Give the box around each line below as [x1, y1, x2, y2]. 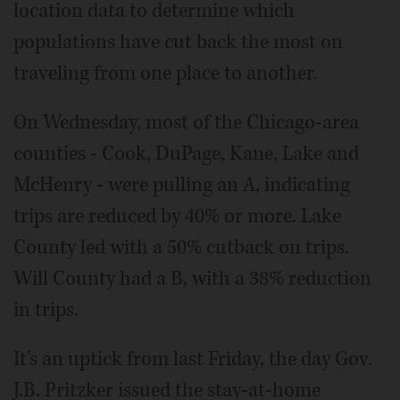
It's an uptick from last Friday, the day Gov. [13, 346, 372, 373]
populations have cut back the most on [13, 29, 343, 56]
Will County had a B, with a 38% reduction [13, 265, 371, 293]
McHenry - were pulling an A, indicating [13, 171, 350, 199]
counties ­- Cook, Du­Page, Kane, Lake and [13, 140, 359, 168]
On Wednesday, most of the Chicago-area [13, 109, 359, 137]
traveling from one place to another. [13, 60, 318, 87]
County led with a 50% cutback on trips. [13, 234, 349, 262]
